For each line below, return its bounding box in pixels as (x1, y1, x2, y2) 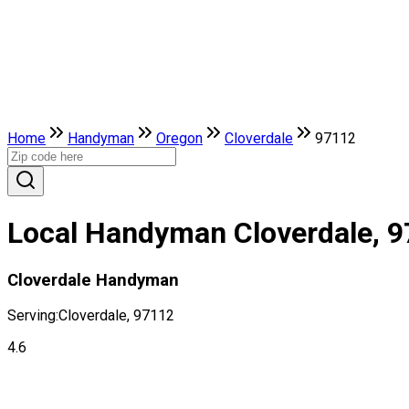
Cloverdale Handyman (7, 269, 179, 290)
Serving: (7, 307, 58, 325)
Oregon (156, 129, 203, 147)
